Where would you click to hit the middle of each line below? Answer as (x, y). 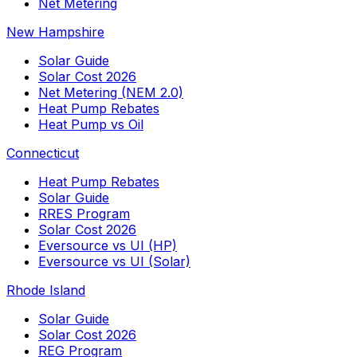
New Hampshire (55, 32)
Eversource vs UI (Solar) (114, 262)
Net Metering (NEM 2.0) (111, 93)
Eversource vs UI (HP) (108, 246)
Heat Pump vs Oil (91, 125)
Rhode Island (46, 290)
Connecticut (43, 153)
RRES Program (84, 214)
